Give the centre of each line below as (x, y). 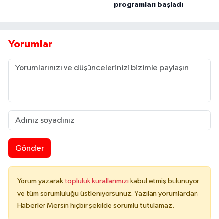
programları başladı (148, 5)
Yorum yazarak (41, 181)
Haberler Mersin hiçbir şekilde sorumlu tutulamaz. (96, 205)
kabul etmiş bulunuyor (165, 181)
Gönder (29, 148)
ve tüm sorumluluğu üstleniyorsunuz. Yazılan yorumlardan (108, 193)
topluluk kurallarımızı (97, 181)
